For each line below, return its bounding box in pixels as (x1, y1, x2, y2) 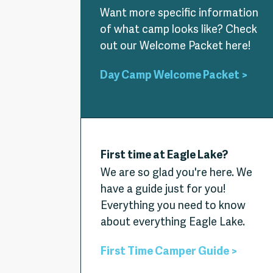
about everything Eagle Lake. (101, 216, 245, 230)
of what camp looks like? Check (100, 23, 257, 37)
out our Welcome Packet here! (100, 40, 250, 54)
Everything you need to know (101, 199, 246, 213)
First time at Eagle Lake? (101, 149, 228, 163)
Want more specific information (100, 7, 258, 21)
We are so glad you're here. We (101, 166, 252, 180)
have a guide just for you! (101, 183, 225, 197)
